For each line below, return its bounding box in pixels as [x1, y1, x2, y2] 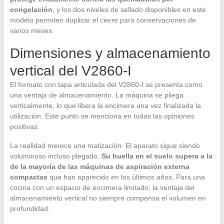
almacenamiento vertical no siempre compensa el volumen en [9, 194, 206, 202]
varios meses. [9, 26, 54, 35]
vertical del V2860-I [9, 63, 131, 79]
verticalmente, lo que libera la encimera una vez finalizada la [9, 101, 201, 110]
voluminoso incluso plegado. [9, 152, 101, 160]
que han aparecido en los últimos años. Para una [47, 173, 205, 181]
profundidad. [9, 204, 50, 213]
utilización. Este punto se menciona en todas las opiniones [9, 112, 194, 120]
